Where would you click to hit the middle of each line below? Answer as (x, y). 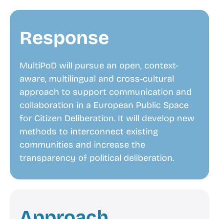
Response (64, 38)
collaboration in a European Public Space (104, 105)
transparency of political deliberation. (97, 158)
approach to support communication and (106, 92)
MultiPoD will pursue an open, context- (99, 66)
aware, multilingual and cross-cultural (97, 79)
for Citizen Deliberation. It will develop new (107, 119)
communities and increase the (82, 145)
